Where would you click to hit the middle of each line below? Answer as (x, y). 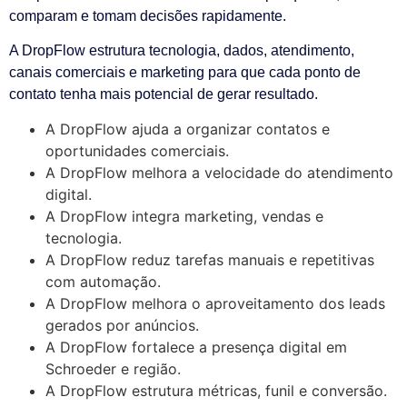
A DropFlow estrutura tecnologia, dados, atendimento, (182, 50)
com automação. (103, 282)
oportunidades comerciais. (137, 151)
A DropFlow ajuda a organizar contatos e (188, 129)
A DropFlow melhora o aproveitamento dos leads (215, 304)
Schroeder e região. (113, 369)
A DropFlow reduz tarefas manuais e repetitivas (210, 260)
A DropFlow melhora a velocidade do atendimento (219, 173)
